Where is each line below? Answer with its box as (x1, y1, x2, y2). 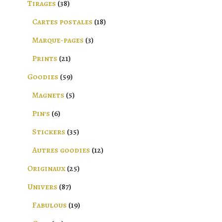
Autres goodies (32, 145, 90, 156)
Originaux (27, 163, 65, 174)
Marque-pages (32, 35, 84, 46)
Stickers (32, 126, 65, 137)
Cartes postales (32, 16, 93, 27)
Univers (27, 181, 57, 192)
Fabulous (32, 200, 67, 211)
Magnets (32, 90, 64, 101)
